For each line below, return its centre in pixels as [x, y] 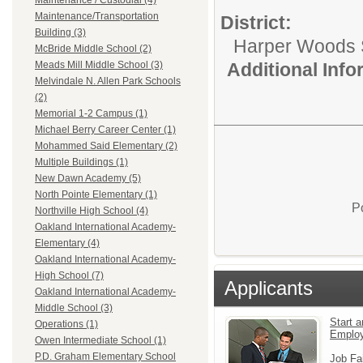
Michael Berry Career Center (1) [105, 130]
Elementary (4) [67, 243]
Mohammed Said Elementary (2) [106, 146]
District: [256, 23]
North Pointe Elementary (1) [96, 195]
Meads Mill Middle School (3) [99, 65]
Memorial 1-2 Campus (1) [91, 114]
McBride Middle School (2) [93, 49]
